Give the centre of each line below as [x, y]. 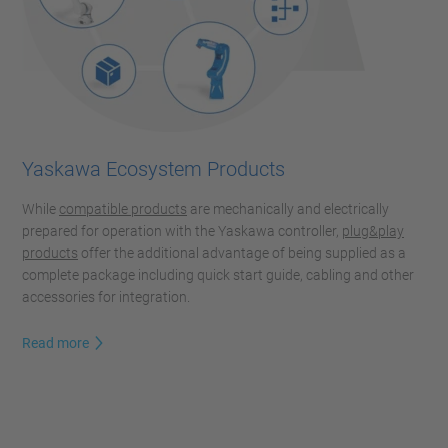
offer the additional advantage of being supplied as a [242, 252]
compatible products [123, 208]
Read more [55, 343]
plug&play [373, 230]
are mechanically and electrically [288, 208]
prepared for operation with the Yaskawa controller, [182, 230]
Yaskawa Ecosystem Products [153, 168]
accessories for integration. [106, 296]
